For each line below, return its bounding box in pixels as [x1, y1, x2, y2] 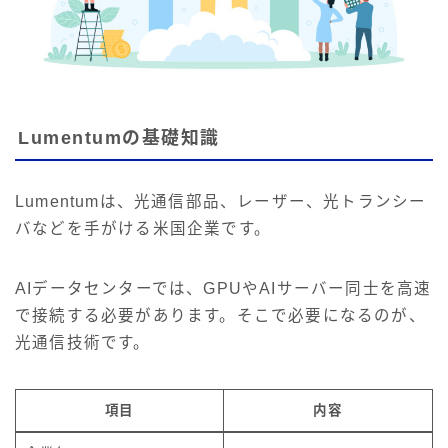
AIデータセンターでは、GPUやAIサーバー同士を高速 [15, 279, 432, 297]
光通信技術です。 [15, 333, 151, 351]
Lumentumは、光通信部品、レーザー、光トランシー [15, 192, 427, 210]
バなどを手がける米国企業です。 [15, 219, 271, 237]
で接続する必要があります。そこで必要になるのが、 [15, 306, 426, 324]
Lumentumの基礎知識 [18, 127, 220, 148]
